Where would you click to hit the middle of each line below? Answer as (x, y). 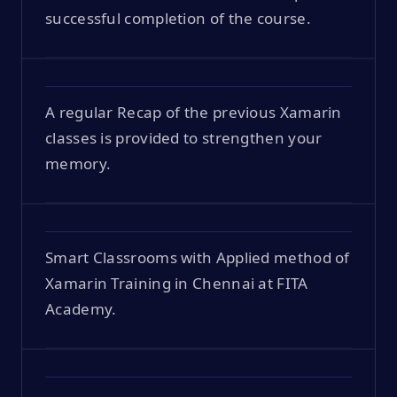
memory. (78, 163)
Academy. (81, 308)
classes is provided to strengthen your (184, 137)
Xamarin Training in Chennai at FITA (177, 283)
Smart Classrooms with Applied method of (198, 257)
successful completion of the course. (178, 18)
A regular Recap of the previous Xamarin (194, 112)
